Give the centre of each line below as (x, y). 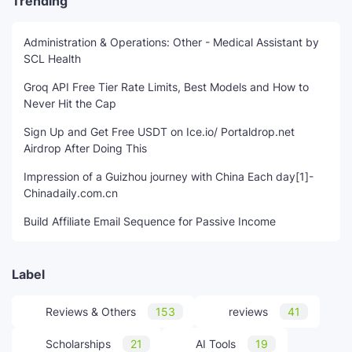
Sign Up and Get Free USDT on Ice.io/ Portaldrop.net (159, 132)
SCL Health (52, 59)
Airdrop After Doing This (85, 148)
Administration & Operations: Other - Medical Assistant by (171, 42)
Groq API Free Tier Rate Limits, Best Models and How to (166, 87)
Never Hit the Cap (70, 104)
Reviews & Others (91, 312)
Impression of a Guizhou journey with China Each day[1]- (169, 177)
